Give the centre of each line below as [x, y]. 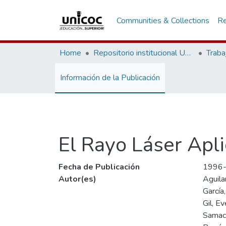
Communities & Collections [163, 20]
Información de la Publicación [110, 78]
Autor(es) [77, 179]
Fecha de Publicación [99, 167]
